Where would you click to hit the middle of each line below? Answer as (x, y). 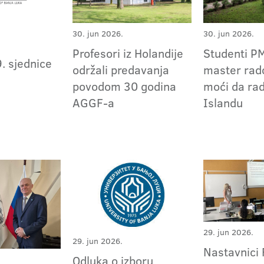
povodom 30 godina (125, 86)
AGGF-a (94, 103)
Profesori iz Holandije (128, 53)
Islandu (223, 103)
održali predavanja (121, 70)
